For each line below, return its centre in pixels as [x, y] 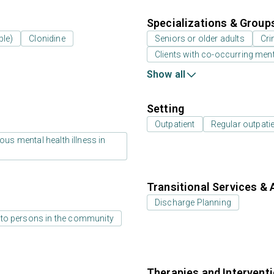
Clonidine [47, 39]
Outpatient [175, 124]
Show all [166, 74]
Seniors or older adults [200, 39]
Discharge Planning [193, 202]
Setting [166, 109]
